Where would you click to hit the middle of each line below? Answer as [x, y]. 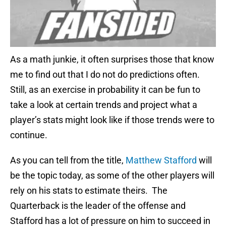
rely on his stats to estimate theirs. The [89, 191]
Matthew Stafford [161, 160]
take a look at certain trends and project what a [104, 105]
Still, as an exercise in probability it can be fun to [105, 90]
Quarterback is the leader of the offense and [98, 206]
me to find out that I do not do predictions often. [106, 75]
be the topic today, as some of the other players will [112, 176]
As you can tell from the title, [68, 160]
